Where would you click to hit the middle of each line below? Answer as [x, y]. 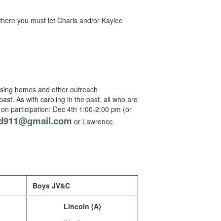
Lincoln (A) [82, 206]
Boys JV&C [50, 185]
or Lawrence [92, 121]
